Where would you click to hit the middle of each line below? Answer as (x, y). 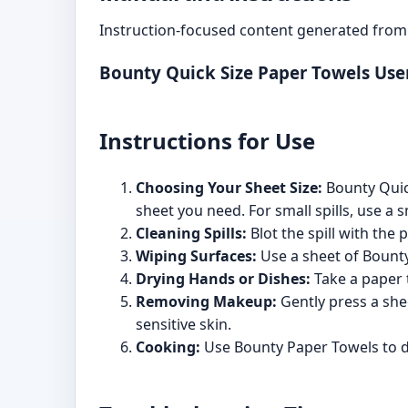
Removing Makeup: (206, 301)
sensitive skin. (184, 324)
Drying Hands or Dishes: (223, 278)
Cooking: (168, 347)
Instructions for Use (207, 140)
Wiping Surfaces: (196, 255)
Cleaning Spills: (191, 233)
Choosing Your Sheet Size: (229, 187)
